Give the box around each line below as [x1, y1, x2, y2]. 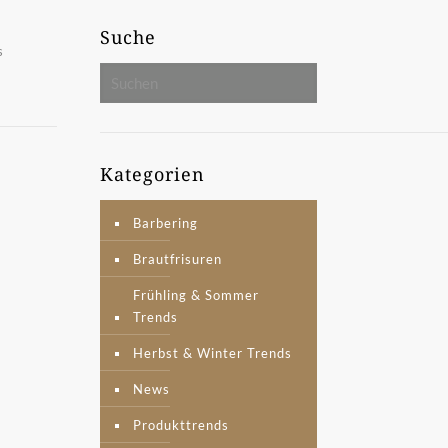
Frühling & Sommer [132, 287, 259, 303]
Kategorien [99, 162, 205, 186]
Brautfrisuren [132, 251, 222, 267]
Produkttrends [132, 417, 229, 433]
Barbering [132, 215, 198, 231]
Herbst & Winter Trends [132, 345, 292, 361]
